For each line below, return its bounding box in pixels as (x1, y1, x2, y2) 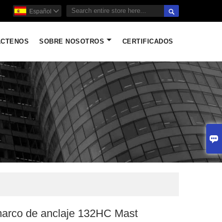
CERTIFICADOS (122, 37, 173, 47)
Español (29, 7, 52, 16)
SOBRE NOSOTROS (39, 37, 105, 47)
